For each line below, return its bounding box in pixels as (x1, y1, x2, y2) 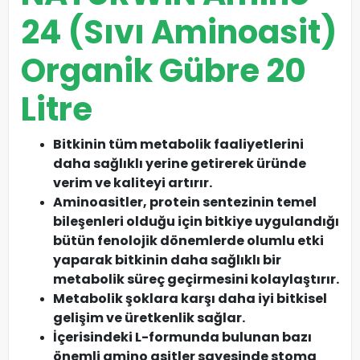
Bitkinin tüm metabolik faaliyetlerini (53, 135, 304, 154)
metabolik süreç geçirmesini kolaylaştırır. (53, 270, 339, 289)
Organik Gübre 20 (21, 48, 306, 94)
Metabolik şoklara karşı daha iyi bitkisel (53, 289, 327, 309)
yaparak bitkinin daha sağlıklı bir (53, 251, 281, 270)
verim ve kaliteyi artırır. (53, 174, 215, 193)
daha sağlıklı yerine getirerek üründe (53, 154, 306, 174)
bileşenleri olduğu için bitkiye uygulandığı (53, 212, 339, 231)
